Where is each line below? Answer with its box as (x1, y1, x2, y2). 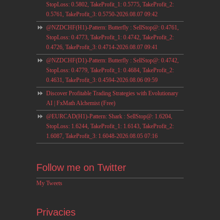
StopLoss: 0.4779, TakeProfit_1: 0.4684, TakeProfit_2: (46, 66, 174, 74)
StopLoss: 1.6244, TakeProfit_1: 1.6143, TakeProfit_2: (46, 122, 174, 130)
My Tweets (36, 179, 62, 187)
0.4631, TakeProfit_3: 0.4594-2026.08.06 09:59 (46, 76, 158, 83)
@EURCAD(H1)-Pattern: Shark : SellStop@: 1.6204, (46, 112, 172, 120)
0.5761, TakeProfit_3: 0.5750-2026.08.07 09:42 (46, 10, 158, 18)
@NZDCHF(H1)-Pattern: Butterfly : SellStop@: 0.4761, (46, 24, 179, 31)
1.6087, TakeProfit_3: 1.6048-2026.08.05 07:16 (46, 132, 158, 139)
